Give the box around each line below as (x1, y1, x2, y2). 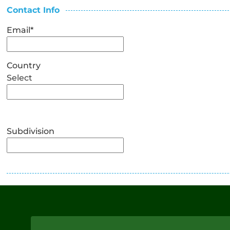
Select (7, 72, 33, 83)
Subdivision (7, 126, 55, 136)
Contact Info (7, 5, 60, 15)
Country (7, 60, 41, 70)
